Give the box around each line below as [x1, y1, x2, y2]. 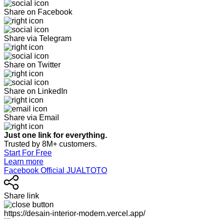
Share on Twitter [4, 60, 61, 69]
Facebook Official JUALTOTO [4, 166, 107, 175]
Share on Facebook [4, 7, 72, 16]
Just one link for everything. [4, 131, 109, 139]
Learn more [4, 157, 44, 166]
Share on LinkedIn [4, 87, 67, 95]
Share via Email [4, 113, 59, 122]
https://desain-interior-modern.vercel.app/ [4, 209, 145, 218]
